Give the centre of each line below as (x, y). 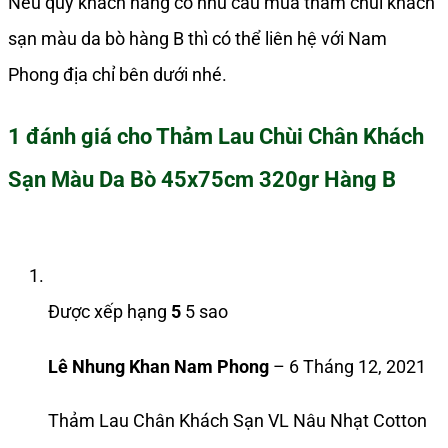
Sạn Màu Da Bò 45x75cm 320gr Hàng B (202, 179)
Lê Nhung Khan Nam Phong (160, 366)
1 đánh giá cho (82, 136)
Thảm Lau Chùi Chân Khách (290, 136)
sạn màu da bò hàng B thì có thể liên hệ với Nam (197, 39)
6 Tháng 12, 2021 (357, 366)
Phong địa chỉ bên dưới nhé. (117, 75)
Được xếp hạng (109, 312)
